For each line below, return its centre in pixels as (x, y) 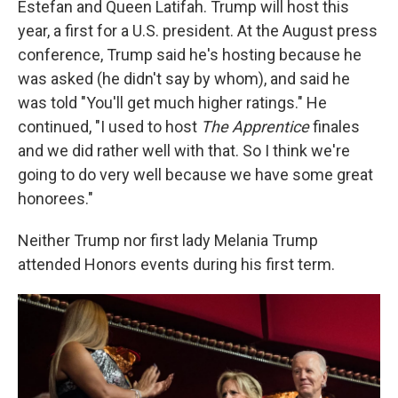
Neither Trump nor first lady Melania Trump (168, 240)
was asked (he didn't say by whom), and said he (184, 78)
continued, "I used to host (109, 126)
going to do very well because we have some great (195, 174)
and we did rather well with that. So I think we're (184, 150)
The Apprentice (255, 126)
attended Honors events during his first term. (176, 264)
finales (334, 126)
